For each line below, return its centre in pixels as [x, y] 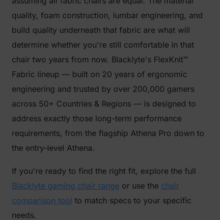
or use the [140, 186]
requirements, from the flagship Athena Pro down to [108, 133]
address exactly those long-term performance [97, 118]
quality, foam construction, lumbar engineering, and [107, 15]
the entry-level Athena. [53, 148]
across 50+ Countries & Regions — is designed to [104, 104]
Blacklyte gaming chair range [66, 186]
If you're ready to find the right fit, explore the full [104, 171]
